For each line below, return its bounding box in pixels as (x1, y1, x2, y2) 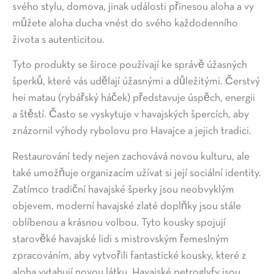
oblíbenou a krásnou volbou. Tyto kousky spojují (12, 217, 226, 228)
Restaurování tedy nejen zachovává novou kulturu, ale (12, 151, 250, 162)
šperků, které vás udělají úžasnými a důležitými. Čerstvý (12, 76, 260, 87)
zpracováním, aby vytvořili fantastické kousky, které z (12, 250, 246, 261)
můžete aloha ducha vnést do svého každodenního (12, 18, 238, 29)
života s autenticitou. (12, 34, 105, 45)
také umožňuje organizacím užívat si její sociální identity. (12, 168, 261, 179)
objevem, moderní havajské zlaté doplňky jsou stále (12, 201, 241, 212)
